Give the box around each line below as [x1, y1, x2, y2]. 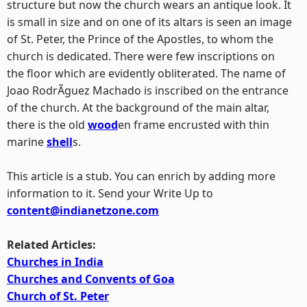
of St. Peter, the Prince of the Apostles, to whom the [7, 32, 273, 47]
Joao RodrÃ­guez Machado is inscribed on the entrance [7, 83, 288, 98]
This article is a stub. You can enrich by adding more [7, 169, 275, 184]
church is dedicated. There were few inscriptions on [7, 49, 275, 64]
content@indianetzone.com [7, 203, 159, 218]
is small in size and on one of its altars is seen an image [7, 14, 292, 29]
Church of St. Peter [7, 288, 109, 304]
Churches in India [7, 254, 103, 269]
